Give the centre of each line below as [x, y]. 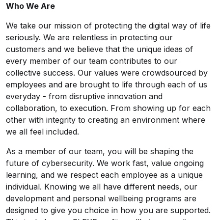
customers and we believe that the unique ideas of [99, 49]
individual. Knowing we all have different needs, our [102, 187]
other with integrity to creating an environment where [106, 120]
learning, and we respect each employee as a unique [104, 175]
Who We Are [30, 6]
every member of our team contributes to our [92, 61]
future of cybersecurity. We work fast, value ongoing [105, 163]
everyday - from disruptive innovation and [84, 96]
